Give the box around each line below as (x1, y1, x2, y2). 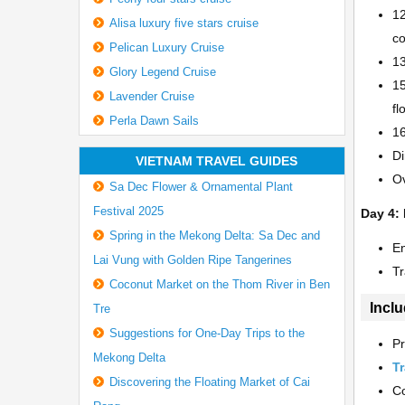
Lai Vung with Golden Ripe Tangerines (92, 253, 292, 267)
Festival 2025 (92, 204, 164, 218)
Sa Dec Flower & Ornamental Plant (108, 180, 293, 193)
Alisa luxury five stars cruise (108, 16, 259, 30)
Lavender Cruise (108, 89, 194, 103)
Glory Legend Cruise (108, 65, 216, 79)
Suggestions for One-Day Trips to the (108, 326, 305, 340)
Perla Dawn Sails (108, 114, 199, 127)
